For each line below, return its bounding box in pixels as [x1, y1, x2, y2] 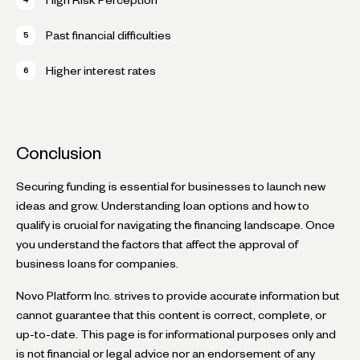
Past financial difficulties [46, 31, 171, 39]
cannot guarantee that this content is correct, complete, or [16, 310, 326, 319]
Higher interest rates [46, 66, 156, 75]
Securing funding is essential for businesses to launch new [16, 182, 325, 190]
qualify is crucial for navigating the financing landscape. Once [16, 220, 335, 229]
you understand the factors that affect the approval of [16, 239, 298, 248]
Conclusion [16, 146, 101, 159]
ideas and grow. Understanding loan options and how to [16, 201, 309, 210]
